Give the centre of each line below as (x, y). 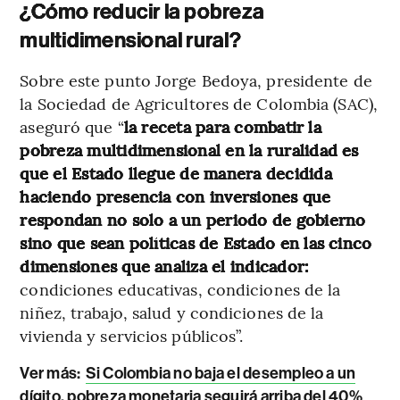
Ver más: (52, 374)
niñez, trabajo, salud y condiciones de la (172, 312)
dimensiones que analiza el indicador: (165, 266)
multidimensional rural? (130, 41)
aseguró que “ (72, 127)
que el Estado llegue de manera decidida (176, 173)
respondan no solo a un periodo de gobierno (193, 220)
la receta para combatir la (222, 127)
